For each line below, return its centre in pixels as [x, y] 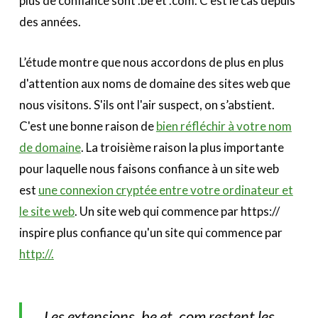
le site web [46, 212]
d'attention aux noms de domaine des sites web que [154, 84]
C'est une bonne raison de [87, 126]
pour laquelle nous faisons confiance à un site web [149, 169]
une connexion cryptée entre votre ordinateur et [165, 190]
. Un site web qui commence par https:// [177, 212]
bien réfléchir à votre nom [224, 126]
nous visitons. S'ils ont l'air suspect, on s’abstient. [147, 105]
